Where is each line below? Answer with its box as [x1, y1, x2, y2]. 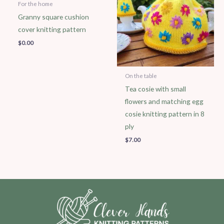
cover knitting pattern [18, 24, 86, 33]
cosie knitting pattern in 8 [125, 109, 205, 118]
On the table [125, 72, 157, 79]
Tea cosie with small [125, 84, 186, 93]
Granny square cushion [18, 12, 89, 21]
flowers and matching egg [125, 96, 204, 105]
